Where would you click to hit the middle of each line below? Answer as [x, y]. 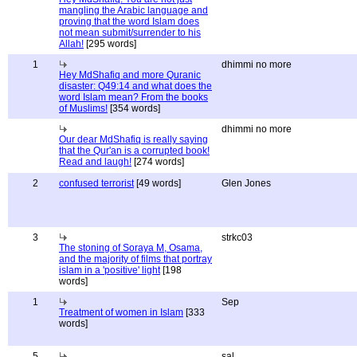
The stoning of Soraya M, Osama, [131, 248]
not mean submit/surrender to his [130, 33]
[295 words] [110, 44]
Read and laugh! [95, 162]
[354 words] [134, 108]
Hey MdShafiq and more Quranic [130, 75]
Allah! [71, 44]
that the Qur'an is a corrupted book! [134, 151]
